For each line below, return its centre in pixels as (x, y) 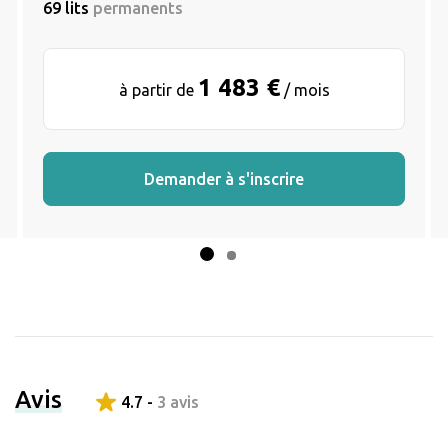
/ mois (304, 90)
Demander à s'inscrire (224, 179)
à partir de (158, 90)
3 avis (178, 402)
